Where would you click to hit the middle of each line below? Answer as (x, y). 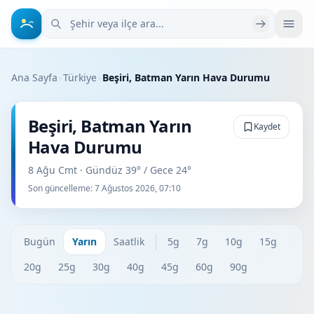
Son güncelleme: (61, 188)
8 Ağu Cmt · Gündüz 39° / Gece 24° (110, 170)
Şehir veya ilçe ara (89, 18)
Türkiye (80, 77)
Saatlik (129, 241)
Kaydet (267, 127)
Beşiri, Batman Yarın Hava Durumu (186, 77)
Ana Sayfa (34, 77)
